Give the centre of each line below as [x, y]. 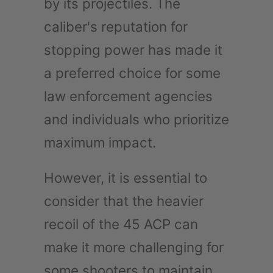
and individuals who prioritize [136, 119]
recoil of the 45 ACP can [121, 224]
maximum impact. [100, 142]
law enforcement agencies [128, 96]
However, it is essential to [126, 177]
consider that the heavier [124, 200]
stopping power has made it [133, 49]
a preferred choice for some [132, 73]
